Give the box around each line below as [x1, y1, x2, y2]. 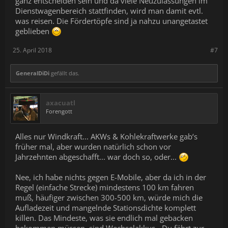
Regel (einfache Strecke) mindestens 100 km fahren [15, 182, 194, 193]
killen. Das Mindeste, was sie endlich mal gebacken [15, 213, 193, 223]
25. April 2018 [13, 46, 52, 55]
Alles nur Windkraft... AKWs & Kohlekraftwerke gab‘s [15, 131, 197, 142]
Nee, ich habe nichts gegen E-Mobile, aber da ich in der [15, 172, 206, 183]
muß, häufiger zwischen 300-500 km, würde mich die [15, 192, 203, 203]
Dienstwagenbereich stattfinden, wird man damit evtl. [15, 6, 203, 16]
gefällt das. [49, 69, 79, 77]
